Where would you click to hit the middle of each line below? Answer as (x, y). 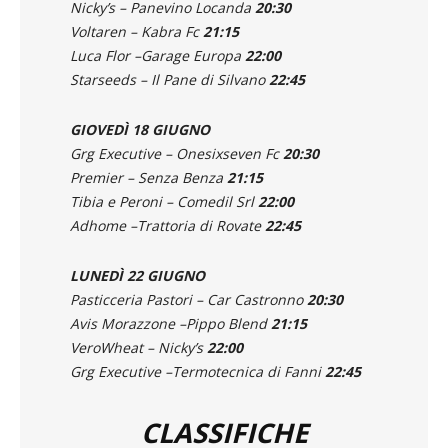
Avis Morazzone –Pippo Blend (170, 323)
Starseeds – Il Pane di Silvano (169, 79)
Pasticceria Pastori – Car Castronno (188, 299)
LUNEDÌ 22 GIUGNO (137, 275)
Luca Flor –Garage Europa (157, 55)
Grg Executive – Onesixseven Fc (176, 153)
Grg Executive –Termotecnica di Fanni (197, 371)
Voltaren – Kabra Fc (136, 31)
